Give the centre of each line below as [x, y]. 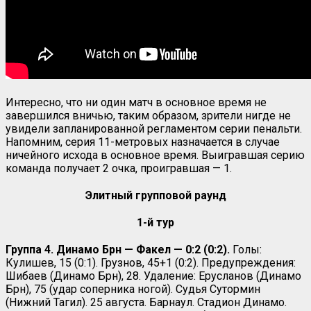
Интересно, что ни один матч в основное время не [136, 102]
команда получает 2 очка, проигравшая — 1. [119, 168]
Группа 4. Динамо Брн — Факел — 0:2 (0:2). [118, 249]
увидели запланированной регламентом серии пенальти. [154, 128]
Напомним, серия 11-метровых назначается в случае [143, 142]
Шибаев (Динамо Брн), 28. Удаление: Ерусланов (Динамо [153, 276]
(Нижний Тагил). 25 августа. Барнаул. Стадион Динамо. [146, 302]
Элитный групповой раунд [155, 195]
